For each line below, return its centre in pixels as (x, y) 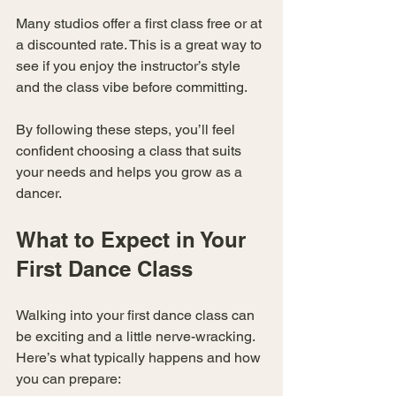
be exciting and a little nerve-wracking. (137, 336)
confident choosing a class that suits (130, 150)
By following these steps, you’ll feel (127, 129)
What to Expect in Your (134, 239)
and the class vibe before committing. (132, 87)
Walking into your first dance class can (137, 315)
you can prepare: (69, 378)
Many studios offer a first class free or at (141, 23)
